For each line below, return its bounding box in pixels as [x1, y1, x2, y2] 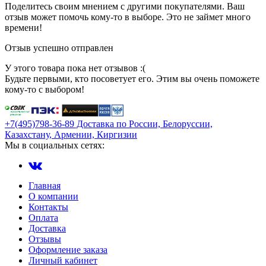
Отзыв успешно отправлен [5, 42, 113, 53]
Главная [28, 180, 61, 191]
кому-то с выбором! [5, 84, 84, 94]
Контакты [28, 201, 68, 212]
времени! [5, 22, 42, 33]
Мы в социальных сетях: [5, 140, 104, 150]
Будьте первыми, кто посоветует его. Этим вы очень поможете [5, 73, 259, 84]
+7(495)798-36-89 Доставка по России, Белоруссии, [5, 118, 213, 129]
